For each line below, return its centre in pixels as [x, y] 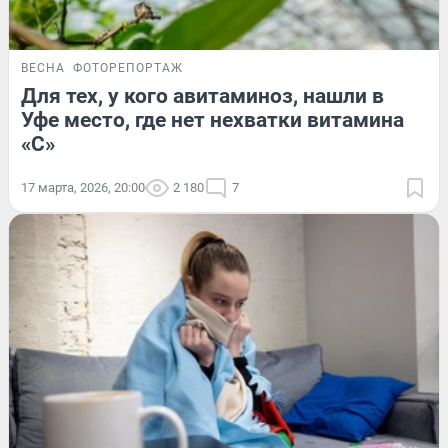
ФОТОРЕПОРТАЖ [128, 67]
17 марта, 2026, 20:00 [83, 187]
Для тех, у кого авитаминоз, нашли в [202, 95]
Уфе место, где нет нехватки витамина [212, 119]
